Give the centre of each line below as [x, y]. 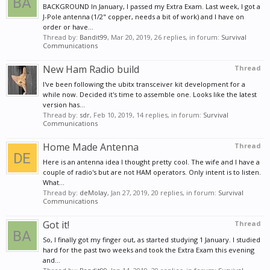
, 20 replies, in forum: [183, 192]
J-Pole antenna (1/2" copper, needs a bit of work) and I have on [143, 16]
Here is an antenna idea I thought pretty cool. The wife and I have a [151, 162]
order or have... [68, 27]
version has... [64, 104]
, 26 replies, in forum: [186, 37]
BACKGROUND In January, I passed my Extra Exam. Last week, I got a [152, 6]
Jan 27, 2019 [129, 192]
